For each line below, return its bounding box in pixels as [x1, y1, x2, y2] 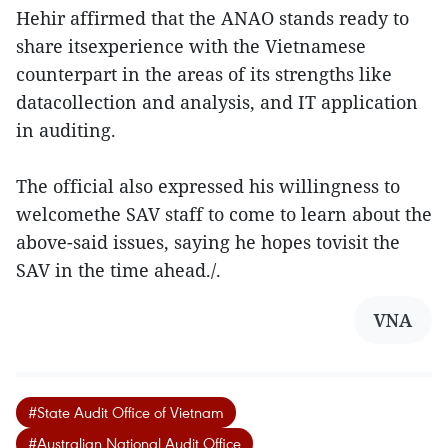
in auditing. [16, 118, 116, 143]
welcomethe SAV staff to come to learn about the [16, 202, 432, 227]
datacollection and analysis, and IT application [16, 90, 418, 115]
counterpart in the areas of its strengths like [16, 62, 392, 87]
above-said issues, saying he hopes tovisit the [16, 230, 400, 255]
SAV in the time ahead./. [16, 258, 221, 283]
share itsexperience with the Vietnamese [16, 34, 366, 59]
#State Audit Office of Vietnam [28, 402, 224, 423]
